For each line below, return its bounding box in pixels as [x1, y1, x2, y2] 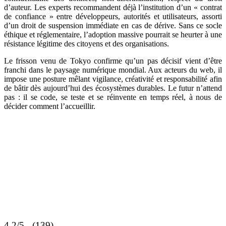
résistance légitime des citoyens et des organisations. [4, 39, 169, 48]
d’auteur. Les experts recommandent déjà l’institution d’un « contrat [4, 3, 222, 12]
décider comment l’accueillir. [4, 102, 95, 111]
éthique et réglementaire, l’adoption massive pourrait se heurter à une [4, 30, 222, 39]
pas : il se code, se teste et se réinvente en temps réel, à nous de [4, 93, 222, 102]
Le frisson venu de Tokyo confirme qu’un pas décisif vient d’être [4, 56, 222, 66]
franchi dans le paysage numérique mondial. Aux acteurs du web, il [4, 66, 222, 75]
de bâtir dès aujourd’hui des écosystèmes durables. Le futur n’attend [4, 84, 222, 93]
